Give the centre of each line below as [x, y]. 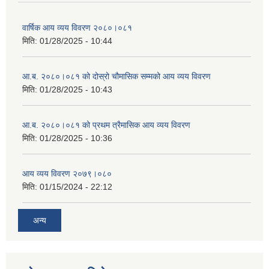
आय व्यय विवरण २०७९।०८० [67, 173]
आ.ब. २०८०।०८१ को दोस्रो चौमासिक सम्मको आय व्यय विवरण [116, 76]
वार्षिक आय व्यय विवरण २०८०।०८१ [77, 27]
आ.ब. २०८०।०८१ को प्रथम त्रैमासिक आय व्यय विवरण [106, 125]
